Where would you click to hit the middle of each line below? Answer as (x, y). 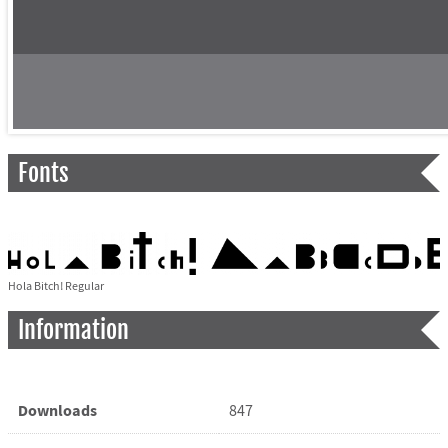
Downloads (57, 410)
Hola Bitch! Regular (55, 286)
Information (73, 329)
